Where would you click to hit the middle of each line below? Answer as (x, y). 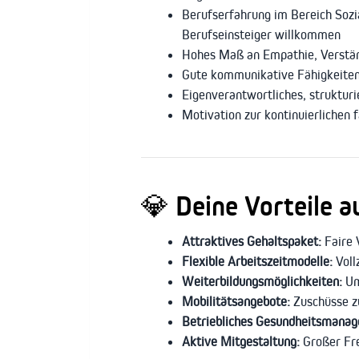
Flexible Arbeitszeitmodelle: (257, 261)
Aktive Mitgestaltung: (241, 341)
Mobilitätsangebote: (236, 301)
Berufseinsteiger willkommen (261, 34)
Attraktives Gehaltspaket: (252, 241)
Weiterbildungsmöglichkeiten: (262, 281)
